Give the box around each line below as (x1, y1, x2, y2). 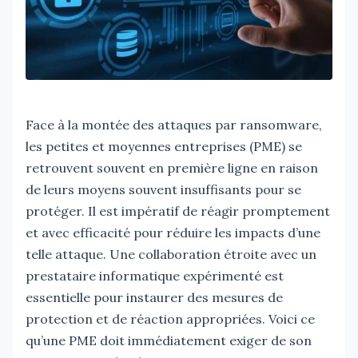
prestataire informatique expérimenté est (26, 267, 284, 284)
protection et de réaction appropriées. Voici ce (26, 310, 315, 327)
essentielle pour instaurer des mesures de (26, 288, 283, 305)
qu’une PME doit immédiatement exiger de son (26, 332, 312, 348)
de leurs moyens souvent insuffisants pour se (26, 181, 301, 197)
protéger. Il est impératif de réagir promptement (26, 202, 330, 219)
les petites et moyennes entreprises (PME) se (26, 137, 302, 154)
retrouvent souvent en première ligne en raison (26, 159, 318, 176)
